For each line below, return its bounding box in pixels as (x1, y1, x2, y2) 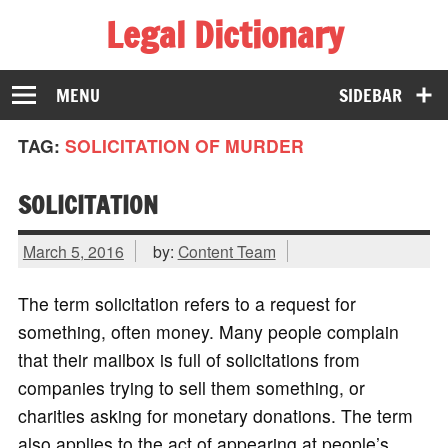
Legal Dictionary (105, 9, 343, 60)
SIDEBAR (339, 82, 403, 108)
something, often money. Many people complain (17, 319, 399, 345)
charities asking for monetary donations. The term (17, 403, 413, 429)
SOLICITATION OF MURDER (64, 133, 304, 159)
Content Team (177, 239, 276, 262)
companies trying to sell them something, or (17, 375, 365, 401)
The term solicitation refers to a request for (17, 291, 356, 317)
